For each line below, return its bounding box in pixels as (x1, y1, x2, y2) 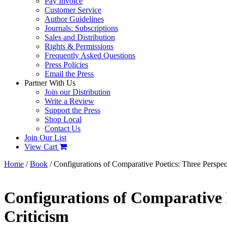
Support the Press (45, 105, 100, 115)
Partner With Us (24, 78, 75, 87)
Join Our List (24, 133, 66, 142)
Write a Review (45, 96, 94, 105)
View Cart (24, 142, 59, 151)
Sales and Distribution (45, 32, 115, 42)
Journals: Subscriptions (45, 23, 118, 32)
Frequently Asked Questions (45, 51, 135, 60)
